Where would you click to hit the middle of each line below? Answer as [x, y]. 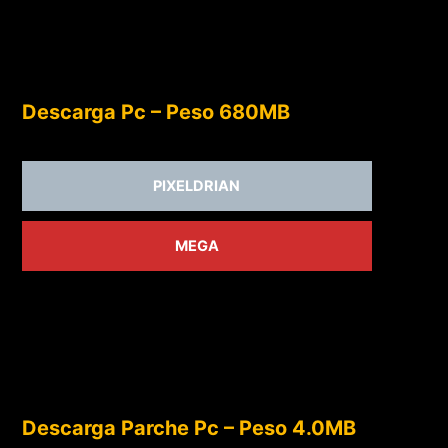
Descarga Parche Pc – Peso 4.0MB [188, 427]
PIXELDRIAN [197, 185]
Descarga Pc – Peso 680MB [155, 111]
